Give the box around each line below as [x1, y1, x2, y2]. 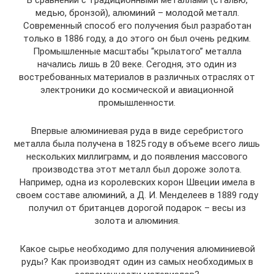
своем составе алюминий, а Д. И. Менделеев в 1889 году [16, 190, 258, 201]
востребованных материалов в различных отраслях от [19, 72, 255, 83]
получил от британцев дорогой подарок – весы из [28, 202, 246, 213]
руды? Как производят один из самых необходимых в [21, 256, 253, 267]
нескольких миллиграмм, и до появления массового [26, 151, 248, 162]
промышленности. [98, 97, 176, 108]
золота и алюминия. [94, 215, 180, 226]
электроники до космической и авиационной [40, 84, 234, 95]
